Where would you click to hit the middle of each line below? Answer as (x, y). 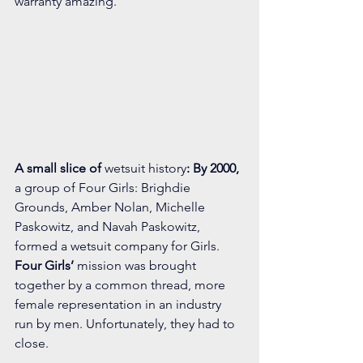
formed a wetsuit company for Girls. (119, 246)
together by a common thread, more (122, 284)
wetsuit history (144, 168)
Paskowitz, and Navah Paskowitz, (109, 226)
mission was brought (137, 265)
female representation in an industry (120, 304)
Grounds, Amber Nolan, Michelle (111, 207)
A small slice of (58, 168)
